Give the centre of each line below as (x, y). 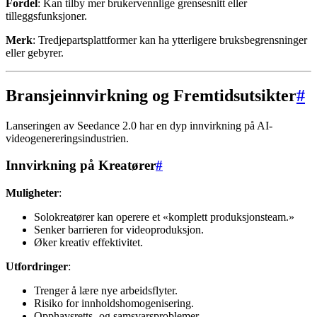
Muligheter (32, 193)
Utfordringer (37, 267)
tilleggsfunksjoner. (46, 16)
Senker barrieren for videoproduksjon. (119, 230)
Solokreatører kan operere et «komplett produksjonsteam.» (164, 217)
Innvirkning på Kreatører (81, 166)
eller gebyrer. (35, 52)
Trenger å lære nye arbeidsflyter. (106, 291)
